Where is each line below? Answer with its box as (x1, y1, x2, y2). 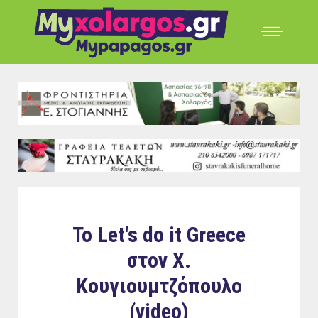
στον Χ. (127, 247, 191, 273)
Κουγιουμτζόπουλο (76, 273, 242, 298)
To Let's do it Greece (72, 221, 246, 247)
